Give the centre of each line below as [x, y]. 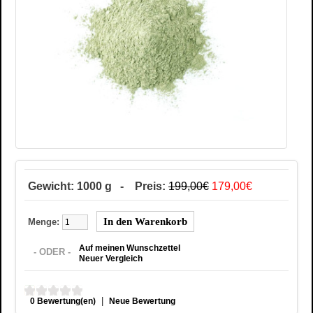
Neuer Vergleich [111, 258]
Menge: [45, 221]
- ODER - [52, 252]
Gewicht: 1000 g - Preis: [98, 186]
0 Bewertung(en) [63, 301]
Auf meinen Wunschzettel [130, 248]
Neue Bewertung [142, 301]
